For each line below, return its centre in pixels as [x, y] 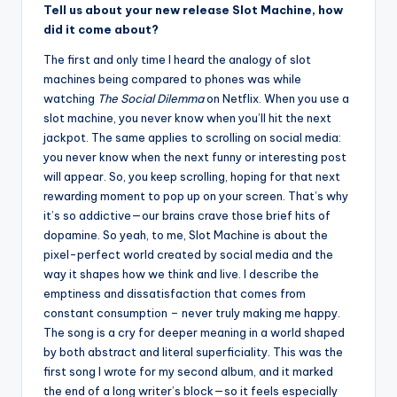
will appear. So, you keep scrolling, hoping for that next [192, 176]
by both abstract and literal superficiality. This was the [193, 351]
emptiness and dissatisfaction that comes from [175, 293]
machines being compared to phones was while [172, 78]
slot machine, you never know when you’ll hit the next [187, 117]
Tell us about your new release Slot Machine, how [193, 9]
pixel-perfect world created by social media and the [188, 254]
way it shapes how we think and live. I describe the [181, 273]
